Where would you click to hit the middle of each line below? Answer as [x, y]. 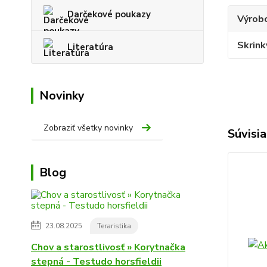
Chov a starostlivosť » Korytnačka [108, 247]
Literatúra [90, 47]
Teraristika [114, 226]
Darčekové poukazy [109, 14]
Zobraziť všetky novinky [88, 128]
